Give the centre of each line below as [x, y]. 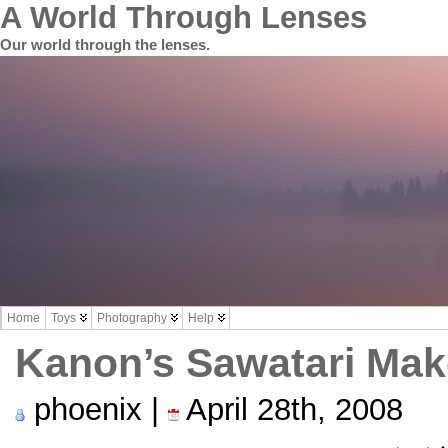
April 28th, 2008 [291, 409]
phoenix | [96, 409]
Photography [132, 318]
